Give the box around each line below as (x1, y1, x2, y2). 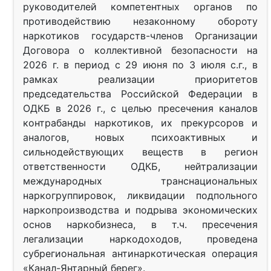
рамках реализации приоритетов (23, 73, 258, 85)
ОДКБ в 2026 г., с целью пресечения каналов (23, 102, 258, 114)
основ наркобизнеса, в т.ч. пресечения (23, 218, 258, 230)
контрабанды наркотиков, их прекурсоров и (23, 116, 258, 129)
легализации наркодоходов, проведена (23, 232, 258, 245)
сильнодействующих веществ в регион (23, 145, 258, 158)
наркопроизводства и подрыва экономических (23, 203, 258, 216)
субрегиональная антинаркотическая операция (23, 247, 258, 260)
